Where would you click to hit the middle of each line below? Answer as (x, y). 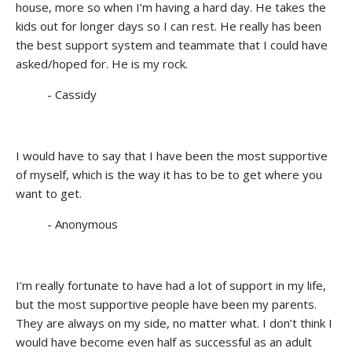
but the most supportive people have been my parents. (166, 304)
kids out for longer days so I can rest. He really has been (169, 26)
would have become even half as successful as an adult (164, 341)
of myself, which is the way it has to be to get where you (169, 174)
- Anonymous (82, 224)
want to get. (49, 193)
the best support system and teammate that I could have (172, 44)
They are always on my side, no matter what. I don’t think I (174, 323)
